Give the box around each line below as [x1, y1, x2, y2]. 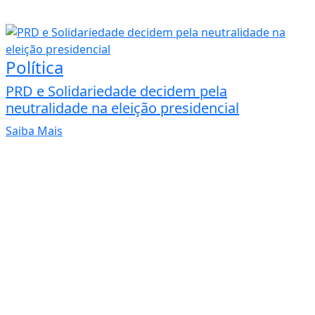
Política [6, 56, 63, 79]
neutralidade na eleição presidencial [6, 98, 239, 118]
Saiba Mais [6, 123, 63, 139]
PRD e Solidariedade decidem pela [6, 82, 227, 101]
